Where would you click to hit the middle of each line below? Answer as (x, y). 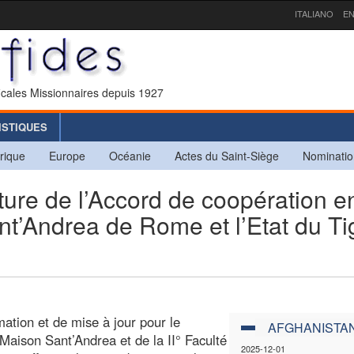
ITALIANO (314, 13)
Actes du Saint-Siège (227, 155)
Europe (67, 155)
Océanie (130, 155)
